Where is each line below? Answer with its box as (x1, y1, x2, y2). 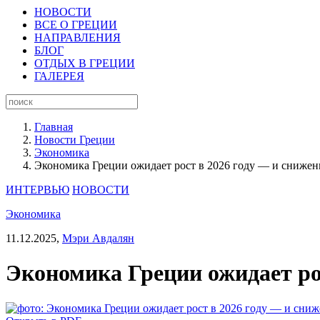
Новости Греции (34, 134, 115, 146)
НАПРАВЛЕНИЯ (34, 31, 121, 44)
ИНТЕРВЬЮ (6, 184, 69, 196)
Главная (34, 121, 73, 133)
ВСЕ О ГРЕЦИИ (34, 19, 117, 31)
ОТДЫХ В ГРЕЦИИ (34, 57, 135, 69)
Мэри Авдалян (62, 232, 134, 244)
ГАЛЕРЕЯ (34, 70, 84, 82)
